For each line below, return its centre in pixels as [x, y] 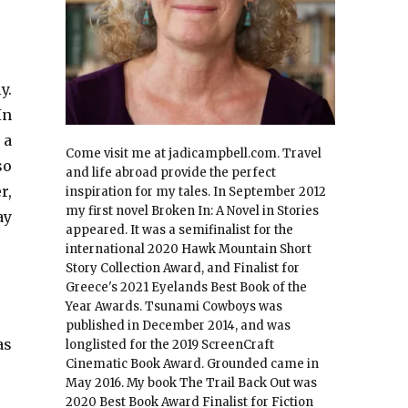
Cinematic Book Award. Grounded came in [192, 364]
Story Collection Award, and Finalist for [182, 269]
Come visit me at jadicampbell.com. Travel [193, 154]
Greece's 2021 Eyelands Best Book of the [186, 288]
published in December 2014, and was [178, 326]
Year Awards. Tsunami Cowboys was [173, 307]
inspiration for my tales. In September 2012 [195, 192]
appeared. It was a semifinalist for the [179, 230]
